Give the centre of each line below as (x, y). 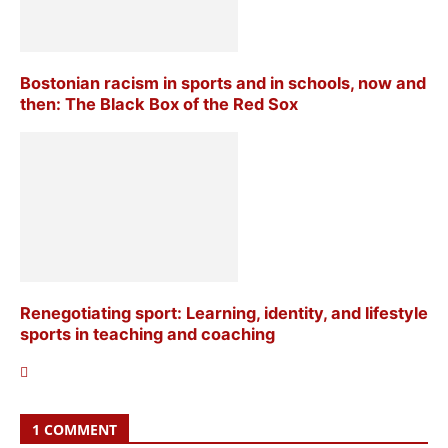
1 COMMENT (74, 430)
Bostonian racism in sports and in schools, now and (223, 83)
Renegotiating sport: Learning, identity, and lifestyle (224, 312)
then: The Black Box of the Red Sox (159, 104)
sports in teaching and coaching (147, 333)
